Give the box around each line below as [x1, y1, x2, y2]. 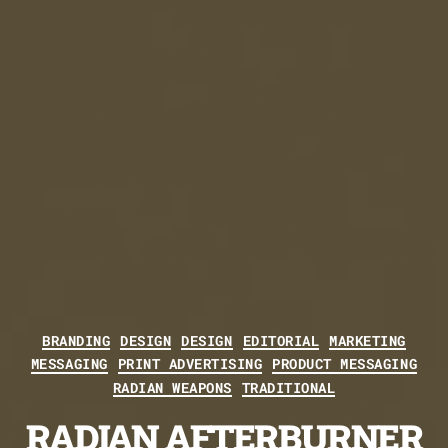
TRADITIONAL [241, 377, 336, 397]
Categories [223, 324, 333, 349]
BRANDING [42, 330, 111, 350]
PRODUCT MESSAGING [272, 354, 418, 374]
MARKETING [329, 330, 406, 350]
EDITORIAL [242, 330, 320, 350]
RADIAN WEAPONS [112, 377, 232, 397]
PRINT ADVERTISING [117, 354, 263, 374]
